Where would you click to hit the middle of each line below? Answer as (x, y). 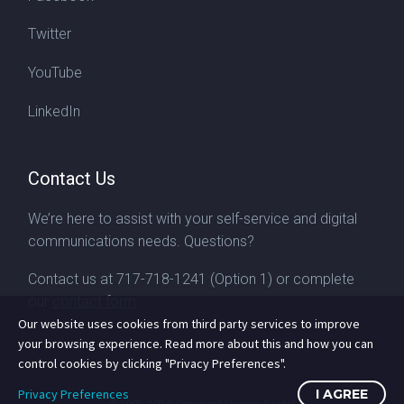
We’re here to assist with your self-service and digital (193, 218)
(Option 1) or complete (280, 280)
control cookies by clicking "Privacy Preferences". (152, 363)
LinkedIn (54, 111)
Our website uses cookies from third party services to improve (189, 324)
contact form (94, 302)
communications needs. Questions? (141, 241)
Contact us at (72, 280)
